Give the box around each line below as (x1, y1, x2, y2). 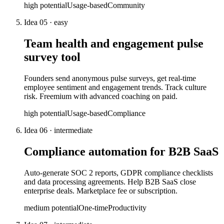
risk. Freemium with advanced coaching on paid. (24, 91, 177, 100)
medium (24, 203, 49, 212)
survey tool (24, 50, 80, 63)
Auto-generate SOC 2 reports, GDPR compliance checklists (24, 168, 213, 177)
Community (107, 1, 145, 10)
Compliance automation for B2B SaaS (24, 144, 218, 158)
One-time (78, 203, 108, 212)
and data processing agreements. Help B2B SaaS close (24, 177, 196, 186)
